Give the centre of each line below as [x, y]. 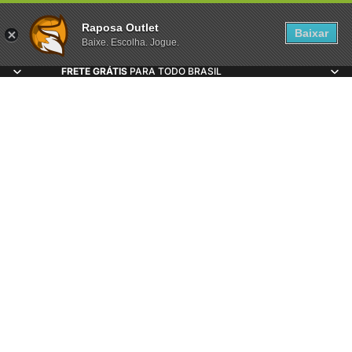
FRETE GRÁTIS [94, 71]
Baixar [312, 33]
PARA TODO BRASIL [174, 71]
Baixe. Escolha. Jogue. [130, 42]
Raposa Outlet [120, 27]
